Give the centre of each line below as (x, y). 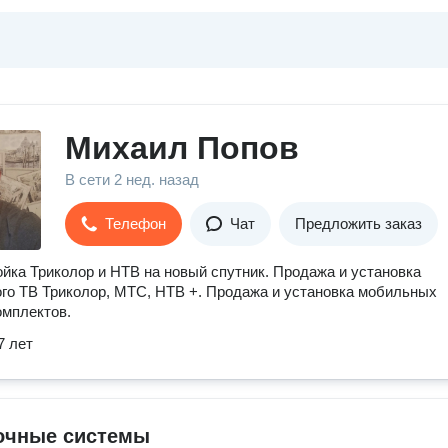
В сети (89, 179)
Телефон (135, 223)
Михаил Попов (182, 148)
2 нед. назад (156, 179)
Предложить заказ (358, 223)
